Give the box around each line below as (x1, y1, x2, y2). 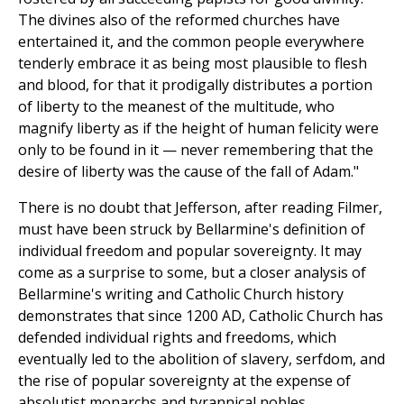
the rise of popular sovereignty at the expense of (18, 371, 351, 391)
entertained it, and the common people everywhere (18, 32, 364, 52)
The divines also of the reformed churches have (18, 10, 340, 31)
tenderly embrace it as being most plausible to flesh (18, 53, 367, 74)
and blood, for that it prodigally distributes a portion (18, 75, 372, 96)
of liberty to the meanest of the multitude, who (18, 96, 335, 117)
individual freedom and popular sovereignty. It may (18, 241, 362, 262)
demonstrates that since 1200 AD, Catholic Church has (18, 306, 383, 326)
